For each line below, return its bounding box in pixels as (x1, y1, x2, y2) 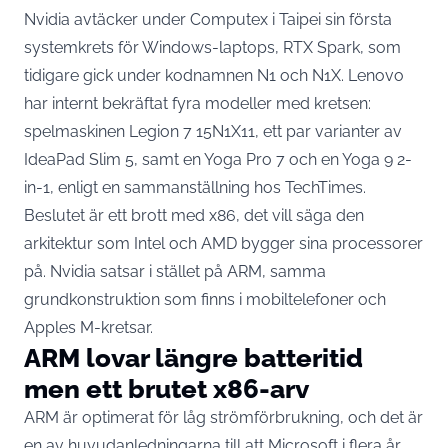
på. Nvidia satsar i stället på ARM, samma (24, 261, 326, 281)
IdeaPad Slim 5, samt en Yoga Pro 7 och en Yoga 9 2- (24, 149, 412, 169)
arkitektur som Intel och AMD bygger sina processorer (24, 233, 423, 253)
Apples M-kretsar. (24, 317, 153, 337)
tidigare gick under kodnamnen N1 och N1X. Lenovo (24, 65, 404, 85)
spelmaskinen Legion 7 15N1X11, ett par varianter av (24, 121, 402, 141)
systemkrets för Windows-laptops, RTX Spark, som (24, 37, 401, 57)
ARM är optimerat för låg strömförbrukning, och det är (24, 407, 423, 427)
